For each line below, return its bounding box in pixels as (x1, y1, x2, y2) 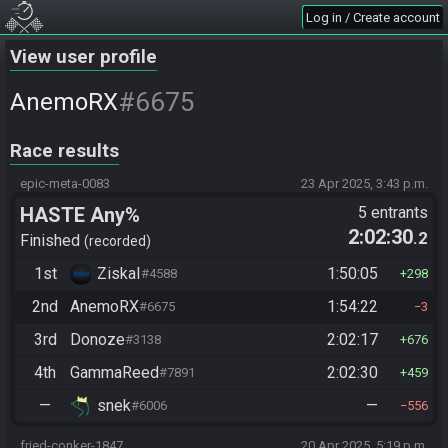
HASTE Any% (20, 203, 140, 227)
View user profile (10, 46, 157, 68)
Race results (10, 140, 119, 162)
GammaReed (70, 362, 159, 382)
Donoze (70, 329, 125, 349)
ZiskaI (97, 263, 141, 283)
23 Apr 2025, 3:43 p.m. (301, 176, 428, 191)
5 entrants (358, 203, 428, 222)
